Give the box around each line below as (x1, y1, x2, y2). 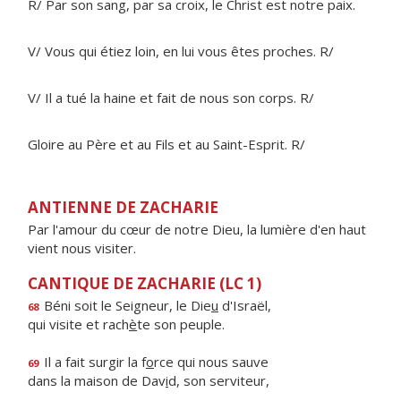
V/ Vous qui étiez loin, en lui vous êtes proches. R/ (28, 42, 334, 60)
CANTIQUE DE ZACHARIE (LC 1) (28, 273, 261, 294)
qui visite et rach (28, 315, 129, 333)
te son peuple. (137, 315, 225, 333)
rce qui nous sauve (154, 353, 269, 371)
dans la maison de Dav (28, 371, 166, 389)
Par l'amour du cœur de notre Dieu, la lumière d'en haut (28, 220, 366, 238)
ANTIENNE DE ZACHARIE (28, 197, 218, 218)
